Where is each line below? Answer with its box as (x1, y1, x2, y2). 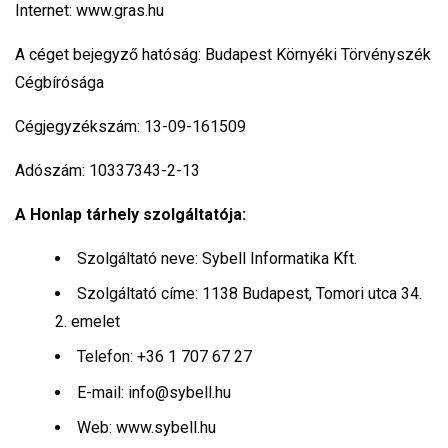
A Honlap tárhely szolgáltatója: (15, 205, 246, 225)
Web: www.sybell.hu (77, 417, 216, 437)
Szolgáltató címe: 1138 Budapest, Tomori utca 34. (77, 284, 422, 304)
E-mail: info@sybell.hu (77, 382, 231, 402)
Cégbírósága (15, 73, 108, 93)
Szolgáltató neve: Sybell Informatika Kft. (77, 249, 357, 269)
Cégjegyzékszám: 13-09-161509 (15, 117, 246, 137)
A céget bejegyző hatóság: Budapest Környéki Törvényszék (15, 45, 431, 65)
